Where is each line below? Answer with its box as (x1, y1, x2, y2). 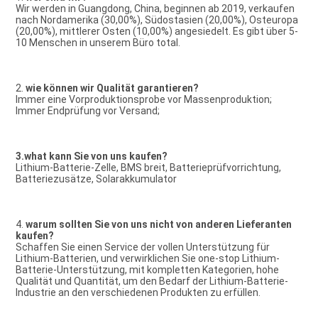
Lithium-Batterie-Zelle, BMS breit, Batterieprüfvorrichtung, (15, 162, 281, 174)
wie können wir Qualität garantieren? (25, 82, 199, 94)
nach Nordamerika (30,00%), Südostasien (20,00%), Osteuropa (15, 14, 298, 26)
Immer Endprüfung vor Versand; (15, 105, 160, 117)
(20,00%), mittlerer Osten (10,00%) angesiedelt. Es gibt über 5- (15, 26, 298, 38)
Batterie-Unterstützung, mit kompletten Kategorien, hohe (15, 264, 279, 276)
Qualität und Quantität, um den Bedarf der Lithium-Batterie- (15, 275, 288, 287)
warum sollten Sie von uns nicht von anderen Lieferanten (25, 219, 292, 231)
